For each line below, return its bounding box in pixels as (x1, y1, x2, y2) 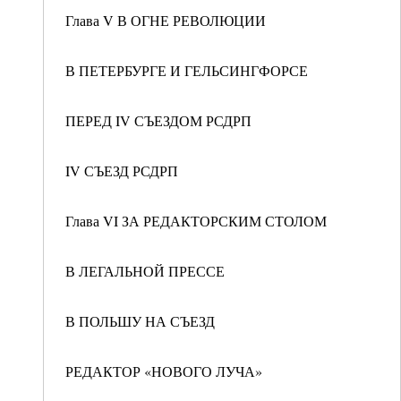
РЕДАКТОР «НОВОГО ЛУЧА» (65, 362, 262, 380)
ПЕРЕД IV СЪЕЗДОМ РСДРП (65, 111, 252, 130)
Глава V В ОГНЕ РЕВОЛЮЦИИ (65, 11, 266, 30)
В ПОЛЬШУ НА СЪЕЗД (65, 311, 215, 330)
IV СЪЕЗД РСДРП (65, 161, 178, 180)
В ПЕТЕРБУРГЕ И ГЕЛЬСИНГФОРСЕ (65, 61, 308, 80)
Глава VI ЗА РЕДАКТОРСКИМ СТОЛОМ (65, 211, 327, 230)
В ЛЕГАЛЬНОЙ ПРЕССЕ (65, 261, 225, 280)
